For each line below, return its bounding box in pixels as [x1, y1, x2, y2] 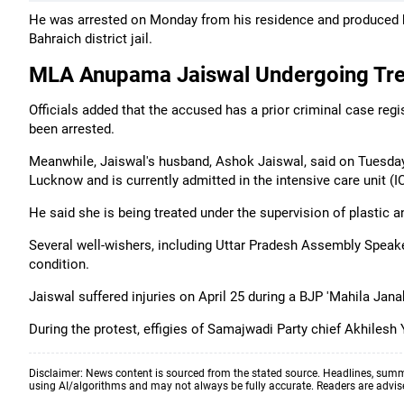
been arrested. [29, 121, 115, 137]
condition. [29, 256, 89, 272]
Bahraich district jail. [29, 31, 152, 47]
